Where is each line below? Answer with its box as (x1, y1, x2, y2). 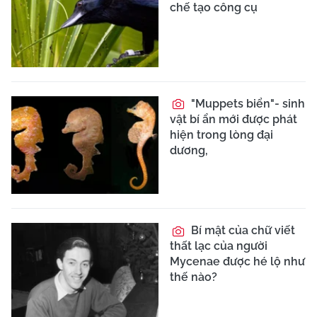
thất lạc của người (170, 239, 267, 253)
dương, (170, 143, 208, 157)
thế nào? (170, 270, 217, 284)
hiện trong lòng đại (170, 127, 273, 142)
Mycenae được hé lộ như (170, 255, 305, 269)
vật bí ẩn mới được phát (170, 112, 297, 126)
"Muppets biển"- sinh (188, 96, 305, 110)
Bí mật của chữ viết (188, 224, 295, 238)
